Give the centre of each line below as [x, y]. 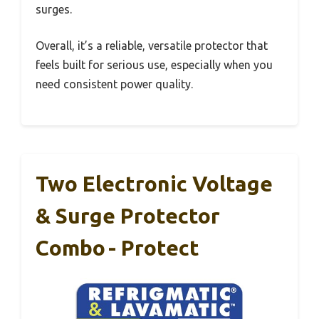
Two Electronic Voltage [154, 183]
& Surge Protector [128, 215]
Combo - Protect [117, 247]
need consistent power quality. [114, 84]
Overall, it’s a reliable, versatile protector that [152, 45]
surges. [54, 9]
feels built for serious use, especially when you [154, 64]
